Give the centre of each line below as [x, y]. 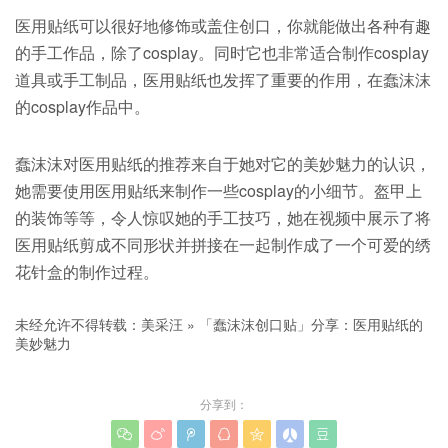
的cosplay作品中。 [82, 107]
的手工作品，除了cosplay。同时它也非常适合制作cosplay [222, 53]
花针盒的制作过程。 [87, 272]
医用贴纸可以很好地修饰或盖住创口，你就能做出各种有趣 [223, 26]
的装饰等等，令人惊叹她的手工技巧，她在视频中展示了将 [223, 218]
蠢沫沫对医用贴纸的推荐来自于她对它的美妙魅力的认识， [223, 164]
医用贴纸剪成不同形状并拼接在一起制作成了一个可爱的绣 [223, 245]
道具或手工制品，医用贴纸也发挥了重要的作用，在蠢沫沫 [223, 80]
